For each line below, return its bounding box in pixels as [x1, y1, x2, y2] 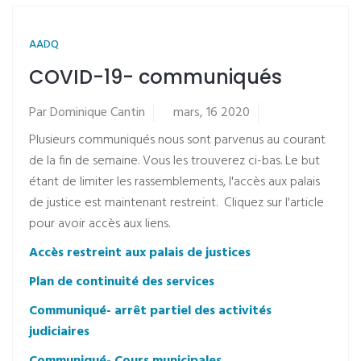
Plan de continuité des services [29, 272, 214, 293]
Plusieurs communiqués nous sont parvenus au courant [29, 130, 326, 151]
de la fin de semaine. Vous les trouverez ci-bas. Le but [29, 151, 320, 172]
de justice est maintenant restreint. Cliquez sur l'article [29, 193, 324, 214]
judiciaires [29, 322, 89, 342]
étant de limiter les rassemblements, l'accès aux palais [29, 172, 320, 193]
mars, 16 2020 [173, 102, 250, 123]
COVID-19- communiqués [29, 64, 282, 90]
